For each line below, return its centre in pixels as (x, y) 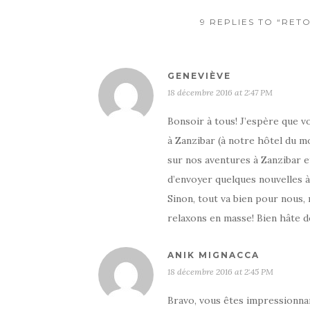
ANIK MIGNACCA (213, 255)
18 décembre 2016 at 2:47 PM (220, 92)
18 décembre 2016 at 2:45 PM (220, 272)
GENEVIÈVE (199, 76)
